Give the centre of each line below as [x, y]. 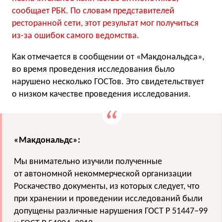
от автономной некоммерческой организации [103, 174]
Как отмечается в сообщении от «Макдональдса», [108, 57]
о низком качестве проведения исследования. [101, 95]
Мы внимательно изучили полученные [88, 162]
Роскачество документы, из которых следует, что [107, 186]
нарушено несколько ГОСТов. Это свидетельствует [108, 82]
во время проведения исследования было [93, 70]
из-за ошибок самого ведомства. [76, 36]
